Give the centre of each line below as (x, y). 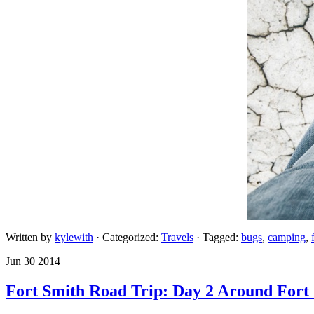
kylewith (74, 237)
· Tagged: (219, 237)
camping (287, 237)
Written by (30, 237)
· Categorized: (129, 237)
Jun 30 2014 (33, 261)
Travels (177, 237)
